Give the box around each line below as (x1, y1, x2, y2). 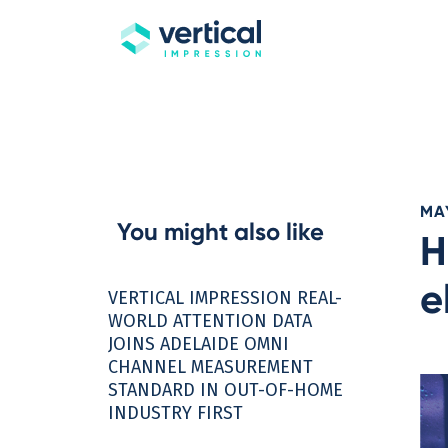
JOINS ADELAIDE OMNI (108, 333, 289, 355)
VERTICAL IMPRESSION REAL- (108, 287, 342, 309)
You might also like (117, 217, 325, 246)
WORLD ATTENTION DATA (108, 310, 312, 332)
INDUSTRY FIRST (108, 402, 243, 424)
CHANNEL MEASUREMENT (108, 356, 313, 378)
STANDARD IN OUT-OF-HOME (108, 379, 343, 401)
